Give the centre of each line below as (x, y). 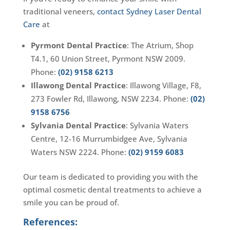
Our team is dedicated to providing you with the (110, 177)
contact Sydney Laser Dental (149, 12)
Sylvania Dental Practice (78, 126)
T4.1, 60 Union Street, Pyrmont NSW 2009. (108, 59)
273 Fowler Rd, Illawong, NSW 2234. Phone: (110, 99)
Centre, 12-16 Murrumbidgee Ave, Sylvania (109, 139)
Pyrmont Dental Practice (79, 45)
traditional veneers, (60, 12)
